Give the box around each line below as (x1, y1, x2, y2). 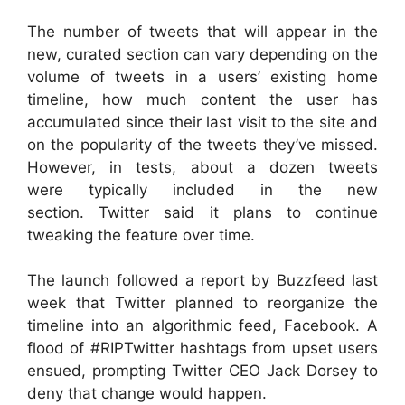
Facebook (283, 316, 355, 335)
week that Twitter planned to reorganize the (27, 294, 378, 313)
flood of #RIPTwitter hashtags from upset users (27, 339, 378, 358)
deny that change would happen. (27, 384, 267, 403)
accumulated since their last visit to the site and (27, 112, 378, 131)
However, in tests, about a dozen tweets (27, 157, 378, 176)
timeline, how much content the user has (27, 89, 378, 108)
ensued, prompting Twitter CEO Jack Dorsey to (27, 362, 378, 381)
